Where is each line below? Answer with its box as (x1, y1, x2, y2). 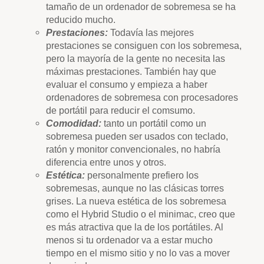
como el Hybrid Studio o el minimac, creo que (46, 209, 235, 220)
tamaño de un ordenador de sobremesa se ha (46, 1, 236, 12)
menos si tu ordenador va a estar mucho (46, 235, 213, 246)
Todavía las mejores (108, 27, 194, 38)
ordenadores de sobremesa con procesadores (46, 92, 238, 103)
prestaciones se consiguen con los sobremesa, (46, 40, 242, 51)
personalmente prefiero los (85, 170, 199, 181)
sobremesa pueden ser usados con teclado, (46, 131, 228, 142)
